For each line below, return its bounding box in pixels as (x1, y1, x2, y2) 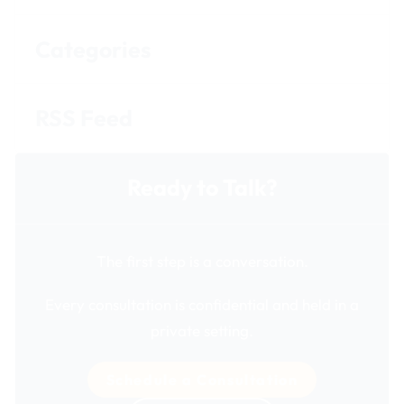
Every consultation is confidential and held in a (45, 294, 359, 314)
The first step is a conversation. (96, 252, 308, 271)
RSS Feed (35, 103, 133, 133)
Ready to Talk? (127, 173, 277, 203)
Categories (35, 34, 151, 64)
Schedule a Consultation (106, 370, 298, 389)
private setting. (151, 320, 253, 340)
